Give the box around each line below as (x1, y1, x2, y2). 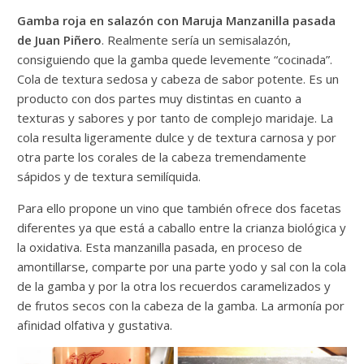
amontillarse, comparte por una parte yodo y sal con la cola (17, 258, 347, 275)
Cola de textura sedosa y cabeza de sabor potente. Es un (17, 71, 340, 88)
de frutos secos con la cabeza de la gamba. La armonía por (17, 297, 345, 314)
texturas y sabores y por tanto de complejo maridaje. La (17, 110, 334, 127)
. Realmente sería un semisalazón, (102, 32, 292, 49)
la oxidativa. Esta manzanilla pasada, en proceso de (17, 239, 303, 256)
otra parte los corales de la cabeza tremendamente (17, 149, 307, 166)
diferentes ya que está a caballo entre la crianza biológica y (17, 219, 347, 236)
